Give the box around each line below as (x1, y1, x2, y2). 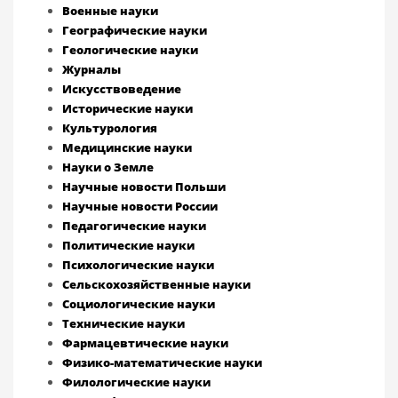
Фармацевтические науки (62, 335, 228, 351)
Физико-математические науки (62, 354, 262, 370)
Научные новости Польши (62, 179, 226, 195)
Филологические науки (62, 374, 211, 390)
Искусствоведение (62, 81, 181, 97)
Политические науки (62, 237, 195, 253)
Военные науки (62, 3, 158, 19)
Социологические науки (62, 296, 215, 312)
